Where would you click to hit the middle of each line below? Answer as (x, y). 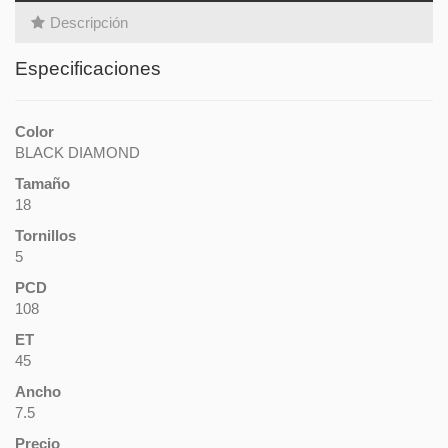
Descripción (89, 22)
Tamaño (42, 183)
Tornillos (45, 235)
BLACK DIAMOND (77, 152)
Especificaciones (88, 68)
